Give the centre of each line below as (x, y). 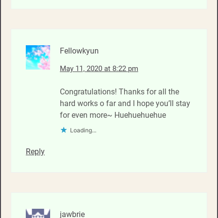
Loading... (83, 130)
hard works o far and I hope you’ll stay (125, 103)
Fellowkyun (79, 51)
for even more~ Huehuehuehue (113, 115)
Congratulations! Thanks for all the (119, 91)
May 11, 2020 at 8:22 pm (99, 68)
